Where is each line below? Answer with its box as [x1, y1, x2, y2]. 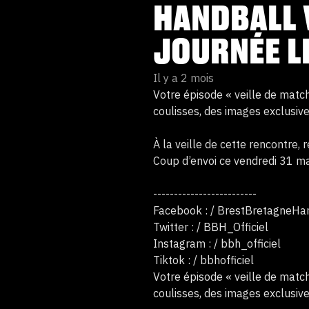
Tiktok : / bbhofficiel [153, 253, 254, 267]
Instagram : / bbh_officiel [153, 237, 281, 250]
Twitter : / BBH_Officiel [153, 220, 268, 234]
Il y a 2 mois [153, 71, 214, 85]
